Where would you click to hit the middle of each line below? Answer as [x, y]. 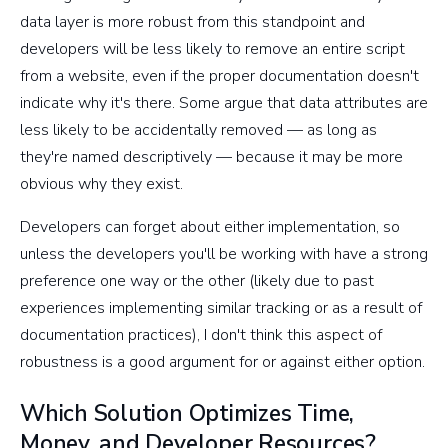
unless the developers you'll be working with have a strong [224, 253]
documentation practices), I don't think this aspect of [201, 334]
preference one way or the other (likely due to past [197, 280]
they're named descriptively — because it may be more [211, 156]
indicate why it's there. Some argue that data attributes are [224, 102]
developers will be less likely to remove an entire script [212, 48]
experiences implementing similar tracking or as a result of [221, 307]
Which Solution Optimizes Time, [187, 413]
